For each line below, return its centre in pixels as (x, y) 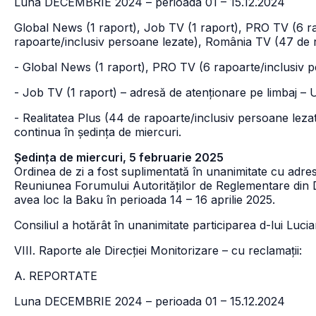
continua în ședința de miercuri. (98, 132)
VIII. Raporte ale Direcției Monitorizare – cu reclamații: (158, 250)
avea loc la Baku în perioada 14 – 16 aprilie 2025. (145, 200)
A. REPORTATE (56, 276)
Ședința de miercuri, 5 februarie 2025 (119, 157)
